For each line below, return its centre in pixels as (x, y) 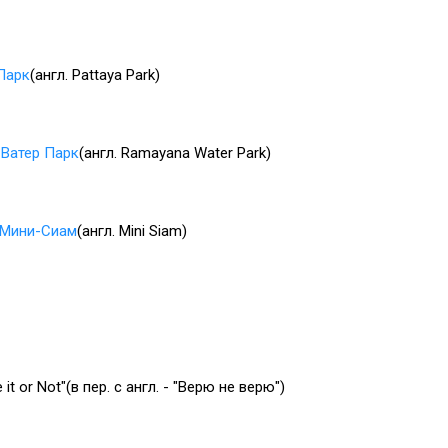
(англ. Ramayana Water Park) (175, 152)
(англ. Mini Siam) (132, 230)
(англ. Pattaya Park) (95, 74)
